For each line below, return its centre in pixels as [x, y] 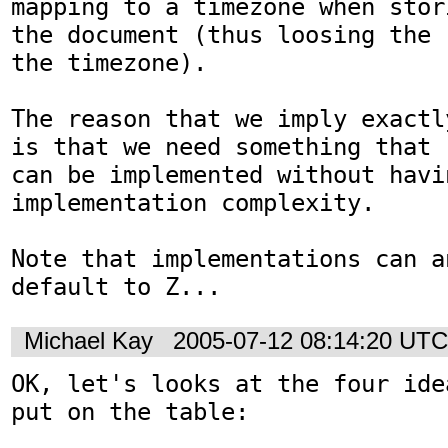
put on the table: [130, 411]
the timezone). [109, 63]
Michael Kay [88, 341]
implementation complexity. [200, 203]
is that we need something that [228, 147]
